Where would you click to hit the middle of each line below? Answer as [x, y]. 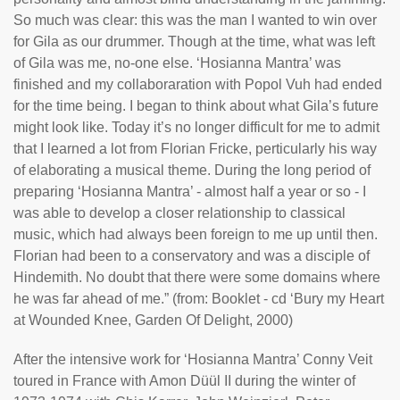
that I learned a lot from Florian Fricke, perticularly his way [195, 149]
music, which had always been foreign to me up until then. [196, 234]
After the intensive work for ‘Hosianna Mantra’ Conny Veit [193, 359]
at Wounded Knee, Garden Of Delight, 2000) [153, 320]
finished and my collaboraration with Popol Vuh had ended [198, 84]
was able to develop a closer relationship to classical [179, 213]
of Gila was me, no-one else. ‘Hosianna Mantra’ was [177, 63]
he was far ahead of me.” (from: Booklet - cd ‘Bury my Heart [199, 299]
